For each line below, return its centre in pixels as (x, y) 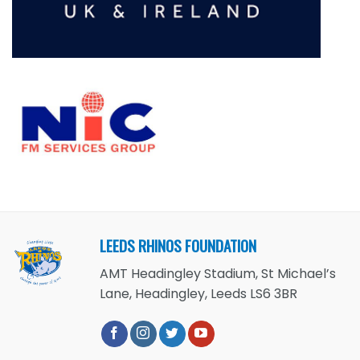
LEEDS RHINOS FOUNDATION (178, 246)
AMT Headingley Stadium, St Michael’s (218, 273)
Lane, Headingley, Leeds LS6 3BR (199, 293)
